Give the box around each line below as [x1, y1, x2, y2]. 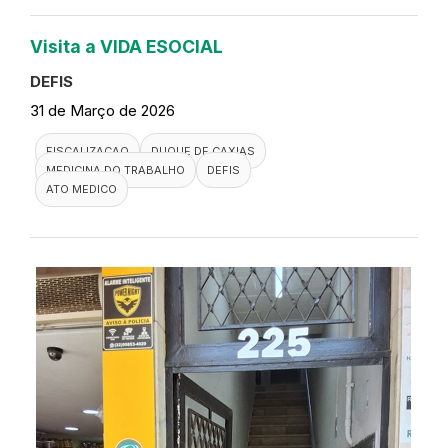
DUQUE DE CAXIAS [151, 144, 255, 158]
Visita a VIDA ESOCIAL [30, 36, 223, 57]
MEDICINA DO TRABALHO [46, 163, 185, 177]
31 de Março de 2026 [30, 101, 175, 120]
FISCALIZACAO [46, 144, 129, 158]
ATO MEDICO [46, 182, 117, 196]
